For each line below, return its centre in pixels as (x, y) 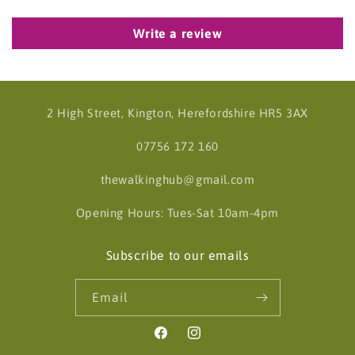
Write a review (177, 33)
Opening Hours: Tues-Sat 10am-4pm (177, 213)
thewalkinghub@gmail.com (177, 179)
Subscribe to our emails (177, 255)
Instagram (213, 341)
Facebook (178, 341)
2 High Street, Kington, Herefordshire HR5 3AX (177, 113)
